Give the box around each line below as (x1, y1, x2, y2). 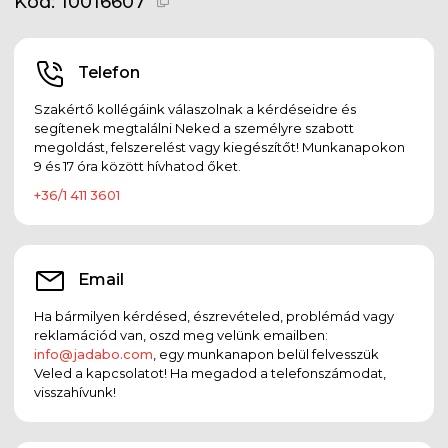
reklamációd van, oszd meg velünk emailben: (34, 326, 328, 343)
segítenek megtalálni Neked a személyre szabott (34, 119, 354, 136)
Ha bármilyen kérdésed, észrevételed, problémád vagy (34, 307, 394, 324)
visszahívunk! (34, 383, 116, 400)
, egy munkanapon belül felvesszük (153, 345, 379, 362)
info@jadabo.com (34, 345, 153, 362)
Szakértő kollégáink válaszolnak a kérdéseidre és (34, 100, 356, 117)
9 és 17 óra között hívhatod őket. (34, 157, 241, 174)
